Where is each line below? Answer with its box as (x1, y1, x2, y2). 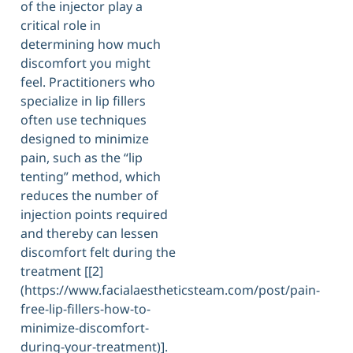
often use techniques (20, 111, 147, 129)
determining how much (20, 35, 161, 54)
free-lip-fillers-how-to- (20, 300, 150, 318)
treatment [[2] (20, 262, 103, 281)
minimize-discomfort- (20, 319, 149, 337)
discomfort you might (20, 54, 150, 72)
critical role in (20, 17, 101, 35)
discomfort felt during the (20, 243, 176, 262)
